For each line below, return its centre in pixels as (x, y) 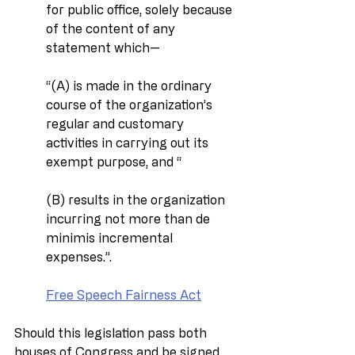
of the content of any (112, 28)
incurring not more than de (130, 218)
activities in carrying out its (129, 142)
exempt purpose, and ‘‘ (114, 161)
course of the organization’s (131, 104)
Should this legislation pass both (112, 332)
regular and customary (116, 123)
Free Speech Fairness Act (124, 294)
